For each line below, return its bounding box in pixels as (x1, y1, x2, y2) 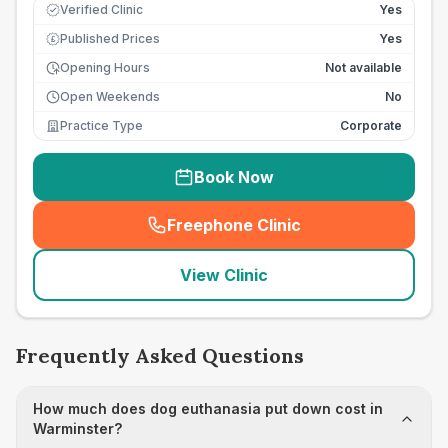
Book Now (194, 167, 274, 187)
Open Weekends (60, 89, 160, 104)
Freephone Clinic (167, 215, 301, 235)
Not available (325, 60, 402, 75)
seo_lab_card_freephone (228, 225, 428, 246)
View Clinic (180, 265, 268, 285)
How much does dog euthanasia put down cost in (33, 400, 383, 417)
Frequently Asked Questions (16, 343, 304, 368)
